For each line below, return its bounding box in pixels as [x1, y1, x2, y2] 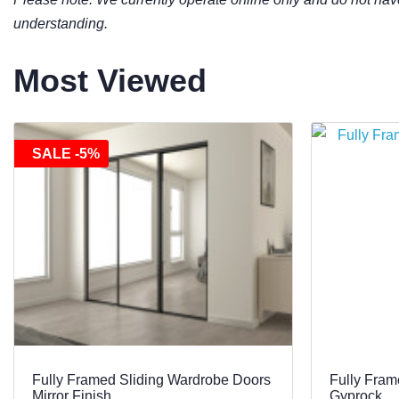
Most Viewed [13, 62, 207, 100]
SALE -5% [32, 146, 100, 162]
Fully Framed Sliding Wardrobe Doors [32, 371, 271, 387]
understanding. [13, 16, 108, 32]
